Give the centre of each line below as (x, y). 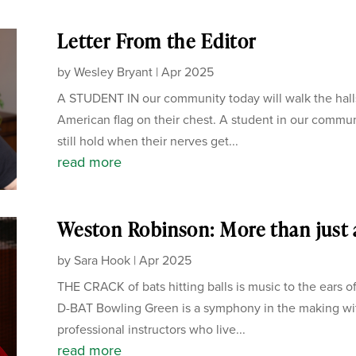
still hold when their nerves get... (147, 141)
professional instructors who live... (151, 329)
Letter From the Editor (157, 41)
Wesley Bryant (113, 72)
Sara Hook (102, 260)
